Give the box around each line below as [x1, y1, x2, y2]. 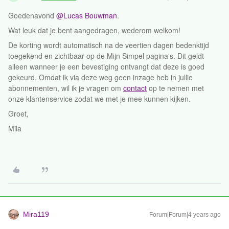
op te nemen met [147, 83, 204, 93]
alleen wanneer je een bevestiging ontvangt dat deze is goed [8, 61, 204, 72]
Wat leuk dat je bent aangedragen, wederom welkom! [8, 25, 182, 35]
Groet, [8, 108, 29, 119]
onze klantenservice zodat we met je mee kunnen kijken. [8, 94, 191, 104]
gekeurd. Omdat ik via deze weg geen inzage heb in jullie [8, 72, 193, 82]
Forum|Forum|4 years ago [149, 211, 221, 218]
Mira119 [23, 210, 49, 218]
